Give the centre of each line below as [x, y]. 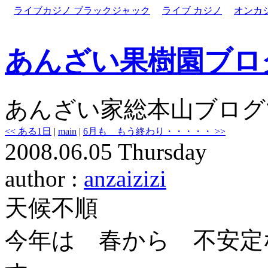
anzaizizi [125, 178]
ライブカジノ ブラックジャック [82, 10]
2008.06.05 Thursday [106, 151]
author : [44, 178]
